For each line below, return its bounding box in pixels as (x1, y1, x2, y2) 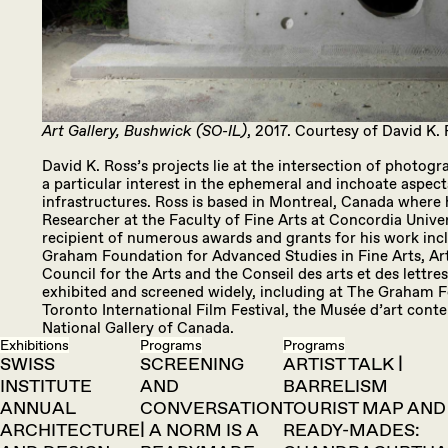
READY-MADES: (283, 419, 420, 441)
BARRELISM (283, 375, 388, 397)
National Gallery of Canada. (42, 319, 234, 337)
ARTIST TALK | (283, 353, 403, 375)
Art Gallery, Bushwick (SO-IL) (42, 122, 247, 141)
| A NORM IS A (140, 419, 259, 441)
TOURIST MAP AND (283, 397, 446, 419)
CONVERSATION (140, 397, 283, 419)
